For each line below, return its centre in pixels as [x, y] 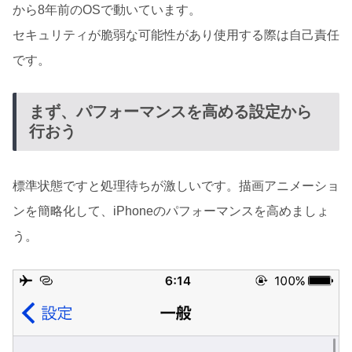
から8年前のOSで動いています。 [107, 9]
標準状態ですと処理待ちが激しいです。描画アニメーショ [176, 185]
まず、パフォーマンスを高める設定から [170, 112]
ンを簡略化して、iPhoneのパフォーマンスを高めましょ [171, 211]
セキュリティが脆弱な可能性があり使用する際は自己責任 [176, 35]
